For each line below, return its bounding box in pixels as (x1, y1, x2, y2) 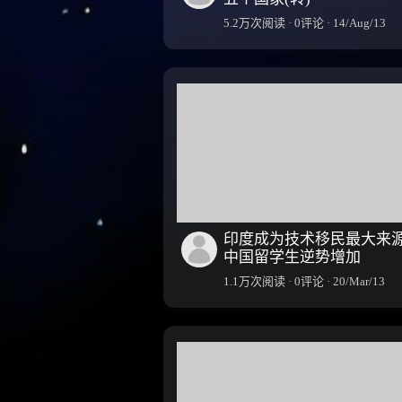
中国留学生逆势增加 (223, 248, 361, 266)
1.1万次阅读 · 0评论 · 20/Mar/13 (223, 274, 385, 288)
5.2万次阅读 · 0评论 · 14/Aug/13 (223, 15, 386, 30)
